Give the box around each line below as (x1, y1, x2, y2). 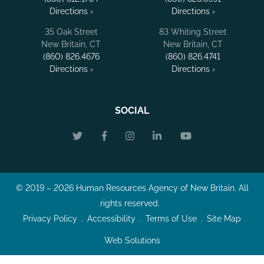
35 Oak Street (44, 27, 98, 37)
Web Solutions (104, 236, 160, 246)
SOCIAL (115, 104, 149, 116)
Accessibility (87, 214, 136, 224)
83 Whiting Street (159, 27, 227, 37)
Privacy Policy (23, 214, 77, 224)
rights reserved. (100, 199, 164, 209)
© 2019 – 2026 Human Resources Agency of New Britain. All (15, 183, 249, 193)
